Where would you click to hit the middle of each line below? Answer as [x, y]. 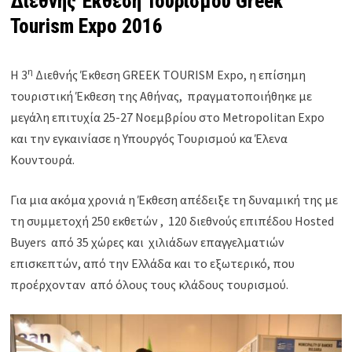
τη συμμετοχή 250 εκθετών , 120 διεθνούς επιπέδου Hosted [172, 221]
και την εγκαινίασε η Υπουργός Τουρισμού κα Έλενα [149, 139]
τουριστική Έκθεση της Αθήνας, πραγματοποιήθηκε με [161, 96]
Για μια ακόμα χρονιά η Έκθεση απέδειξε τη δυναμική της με [174, 200]
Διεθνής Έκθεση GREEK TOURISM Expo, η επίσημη [170, 75]
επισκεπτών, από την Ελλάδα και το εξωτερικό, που [153, 264]
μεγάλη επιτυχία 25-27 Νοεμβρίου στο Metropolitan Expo [168, 117]
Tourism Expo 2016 [87, 27]
